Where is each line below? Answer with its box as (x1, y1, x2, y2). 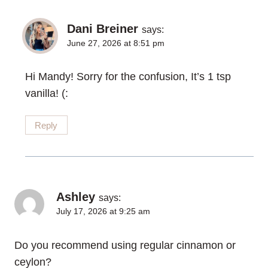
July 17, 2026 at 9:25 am (56, 206, 150, 217)
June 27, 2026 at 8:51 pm (67, 38, 165, 48)
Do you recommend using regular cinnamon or (14, 239, 236, 252)
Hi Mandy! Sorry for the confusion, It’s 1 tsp (25, 71, 231, 83)
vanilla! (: (25, 87, 68, 100)
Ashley (56, 190, 95, 204)
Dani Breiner (67, 22, 138, 35)
